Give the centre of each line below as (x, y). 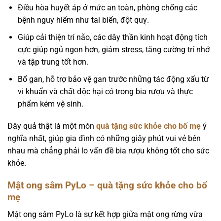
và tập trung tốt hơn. (53, 62)
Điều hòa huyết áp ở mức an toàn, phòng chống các (107, 8)
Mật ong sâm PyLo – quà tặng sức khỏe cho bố (107, 185)
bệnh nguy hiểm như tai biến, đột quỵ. (83, 20)
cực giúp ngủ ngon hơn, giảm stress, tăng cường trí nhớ (113, 50)
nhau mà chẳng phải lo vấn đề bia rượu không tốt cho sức (108, 151)
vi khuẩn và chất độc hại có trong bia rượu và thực (105, 91)
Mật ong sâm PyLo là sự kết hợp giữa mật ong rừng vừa (105, 214)
